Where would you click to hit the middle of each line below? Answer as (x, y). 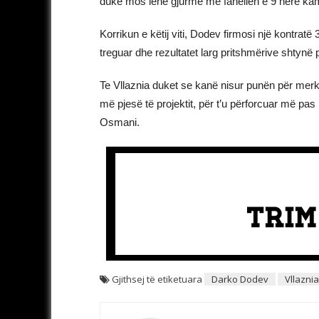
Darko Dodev (240, 279)
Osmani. (120, 122)
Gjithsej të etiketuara (158, 279)
